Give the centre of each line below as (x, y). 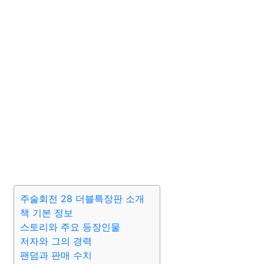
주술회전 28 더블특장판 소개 (82, 199)
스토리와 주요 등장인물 (70, 227)
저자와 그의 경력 (56, 241)
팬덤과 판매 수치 (56, 255)
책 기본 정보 (47, 213)
